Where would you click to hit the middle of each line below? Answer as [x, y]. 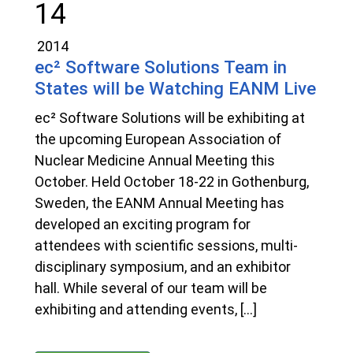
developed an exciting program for [143, 225]
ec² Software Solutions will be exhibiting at [170, 118]
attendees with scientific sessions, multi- [166, 246]
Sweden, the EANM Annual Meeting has [160, 203]
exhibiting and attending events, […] [146, 310]
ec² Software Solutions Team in [161, 67]
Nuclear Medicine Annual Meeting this [155, 161]
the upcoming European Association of [158, 139]
